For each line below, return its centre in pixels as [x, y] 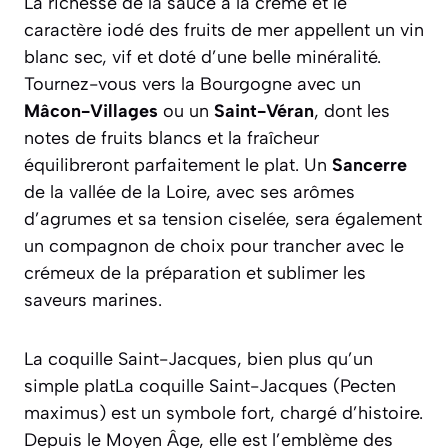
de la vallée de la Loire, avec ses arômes [189, 192]
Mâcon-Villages [91, 111]
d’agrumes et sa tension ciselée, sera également [223, 219]
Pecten [368, 386]
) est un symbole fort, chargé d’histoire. [261, 413]
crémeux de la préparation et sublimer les [195, 273]
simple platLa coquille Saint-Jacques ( [182, 386]
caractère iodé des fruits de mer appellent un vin [224, 30]
